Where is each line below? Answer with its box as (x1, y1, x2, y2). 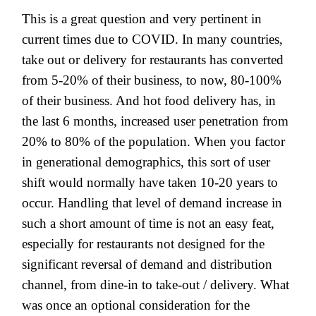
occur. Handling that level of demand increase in (22, 195, 282, 210)
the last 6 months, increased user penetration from (22, 113, 288, 128)
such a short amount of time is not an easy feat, (22, 215, 274, 231)
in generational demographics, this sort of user (22, 154, 270, 169)
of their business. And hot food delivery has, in (22, 92, 276, 108)
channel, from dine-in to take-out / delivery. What (22, 276, 289, 292)
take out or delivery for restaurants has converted (22, 51, 284, 67)
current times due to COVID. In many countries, (22, 31, 283, 47)
